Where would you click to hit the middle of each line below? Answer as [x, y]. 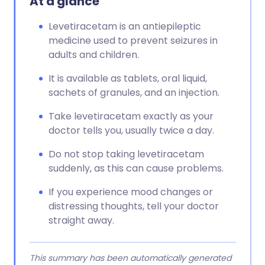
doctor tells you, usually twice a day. [131, 130]
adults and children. [94, 55]
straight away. [81, 220]
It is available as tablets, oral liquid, [128, 78]
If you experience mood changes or [131, 192]
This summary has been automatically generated [130, 258]
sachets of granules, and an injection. [134, 93]
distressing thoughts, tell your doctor [134, 206]
